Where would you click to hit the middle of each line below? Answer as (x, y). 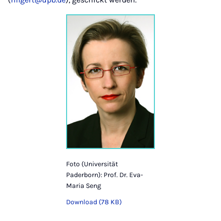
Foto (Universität (92, 164)
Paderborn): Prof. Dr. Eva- (105, 175)
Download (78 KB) (94, 202)
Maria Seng (84, 185)
